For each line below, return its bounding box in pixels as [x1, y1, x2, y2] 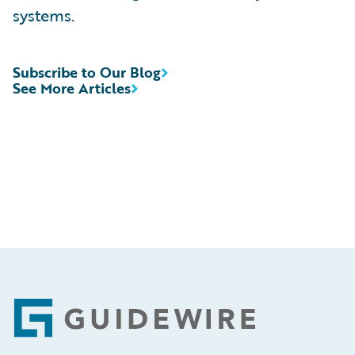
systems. [13, 2, 74, 27]
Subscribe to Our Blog [13, 61, 161, 82]
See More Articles [13, 77, 131, 98]
